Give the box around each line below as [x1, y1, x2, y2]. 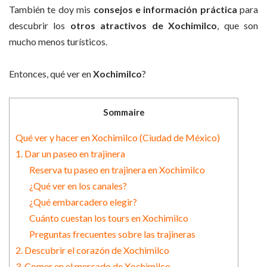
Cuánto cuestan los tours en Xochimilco [29, 212, 188, 223]
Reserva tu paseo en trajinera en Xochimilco [29, 163, 205, 175]
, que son [217, 19, 259, 31]
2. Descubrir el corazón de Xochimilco [15, 244, 169, 256]
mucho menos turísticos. [9, 35, 107, 47]
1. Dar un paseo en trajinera [15, 147, 125, 159]
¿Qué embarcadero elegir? [29, 195, 137, 207]
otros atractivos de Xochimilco [65, 19, 218, 31]
